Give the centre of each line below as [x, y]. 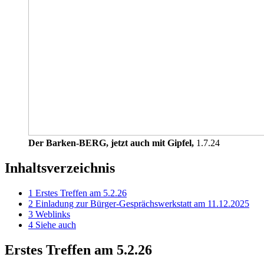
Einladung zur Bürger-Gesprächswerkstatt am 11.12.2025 [142, 203]
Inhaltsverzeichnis [60, 168]
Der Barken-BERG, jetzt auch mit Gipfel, [111, 143]
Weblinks [53, 214]
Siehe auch [56, 225]
